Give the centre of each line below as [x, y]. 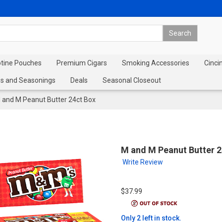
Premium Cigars [82, 63]
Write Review [142, 162]
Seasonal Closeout [132, 80]
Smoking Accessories [156, 63]
